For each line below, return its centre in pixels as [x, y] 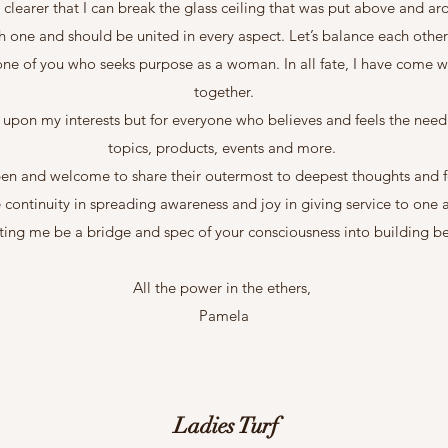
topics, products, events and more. [224, 147]
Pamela [224, 315]
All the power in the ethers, [224, 287]
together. [224, 91]
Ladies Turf [225, 425]
